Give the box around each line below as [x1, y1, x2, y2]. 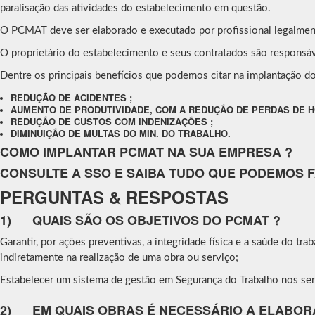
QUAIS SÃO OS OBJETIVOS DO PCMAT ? [32, 211, 281, 229]
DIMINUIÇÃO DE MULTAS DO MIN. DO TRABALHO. [11, 127, 231, 140]
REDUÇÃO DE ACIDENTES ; [11, 91, 132, 104]
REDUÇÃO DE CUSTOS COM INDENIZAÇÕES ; [11, 115, 213, 128]
